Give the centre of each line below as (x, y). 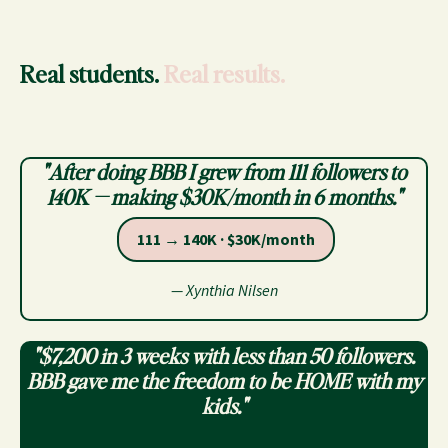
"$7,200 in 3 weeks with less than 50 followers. (224, 356)
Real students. (92, 74)
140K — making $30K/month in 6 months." (224, 197)
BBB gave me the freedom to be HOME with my (224, 381)
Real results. (224, 74)
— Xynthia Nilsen (224, 290)
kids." (224, 406)
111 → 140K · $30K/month (225, 239)
